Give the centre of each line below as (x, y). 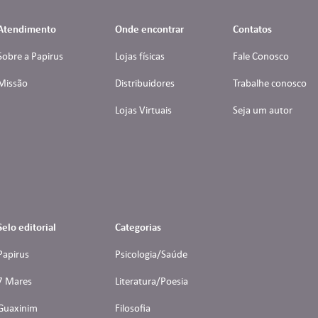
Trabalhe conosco (269, 83)
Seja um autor (262, 110)
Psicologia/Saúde (151, 254)
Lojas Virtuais (143, 110)
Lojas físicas (139, 56)
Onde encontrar (149, 29)
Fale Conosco (261, 56)
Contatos (252, 29)
